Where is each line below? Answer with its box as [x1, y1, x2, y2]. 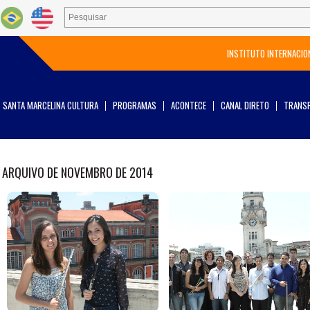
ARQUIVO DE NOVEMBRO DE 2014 [1, 163, 153, 181]
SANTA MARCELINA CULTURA [3, 98, 98, 112]
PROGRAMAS [113, 98, 156, 112]
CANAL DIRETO [221, 98, 269, 112]
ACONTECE [171, 98, 206, 112]
